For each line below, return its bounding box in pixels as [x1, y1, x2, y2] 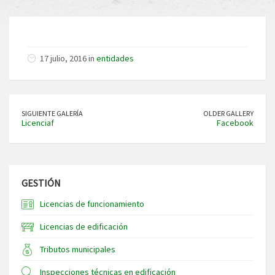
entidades [96, 53, 134, 64]
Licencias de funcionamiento [40, 198, 144, 210]
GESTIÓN [21, 177, 61, 190]
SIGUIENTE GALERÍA [21, 109, 83, 118]
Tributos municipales [40, 244, 115, 255]
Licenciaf [21, 117, 54, 129]
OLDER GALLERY [203, 109, 254, 118]
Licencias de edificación [40, 221, 128, 233]
